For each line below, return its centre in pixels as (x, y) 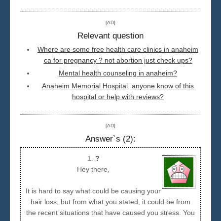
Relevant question (110, 36)
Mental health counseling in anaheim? (118, 73)
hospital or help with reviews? (118, 96)
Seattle (33, 26)
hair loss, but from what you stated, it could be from (110, 202)
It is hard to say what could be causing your (93, 191)
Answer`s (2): (110, 139)
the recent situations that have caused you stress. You (110, 212)
